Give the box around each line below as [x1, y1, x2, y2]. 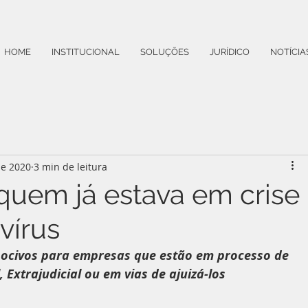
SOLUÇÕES [140, 47, 189, 57]
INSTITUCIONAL [52, 47, 120, 57]
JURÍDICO [210, 47, 250, 57]
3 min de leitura [34, 159, 107, 173]
